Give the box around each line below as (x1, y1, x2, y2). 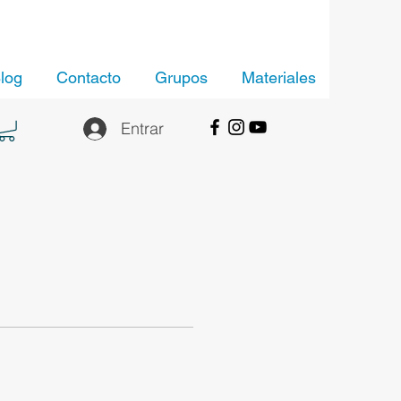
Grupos (155, 68, 208, 87)
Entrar (121, 118, 165, 139)
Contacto (56, 68, 121, 87)
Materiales (242, 68, 316, 87)
